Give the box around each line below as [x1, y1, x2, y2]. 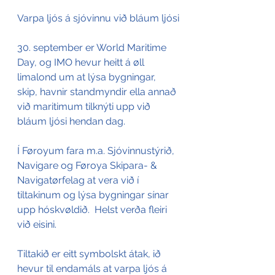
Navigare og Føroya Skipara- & [17, 160, 160, 171]
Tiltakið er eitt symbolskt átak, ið [17, 248, 163, 260]
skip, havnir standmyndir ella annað [17, 86, 179, 98]
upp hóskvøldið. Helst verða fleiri [17, 204, 169, 215]
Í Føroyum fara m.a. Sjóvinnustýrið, [17, 145, 177, 157]
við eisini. [17, 219, 59, 230]
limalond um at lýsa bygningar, [17, 71, 158, 83]
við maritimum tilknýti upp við [17, 101, 153, 112]
